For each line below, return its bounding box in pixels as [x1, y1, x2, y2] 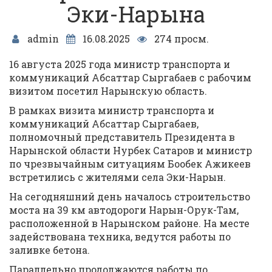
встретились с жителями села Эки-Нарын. [9, 171, 226, 183]
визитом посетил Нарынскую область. [9, 84, 207, 97]
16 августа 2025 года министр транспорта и [9, 58, 230, 70]
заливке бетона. [9, 243, 90, 256]
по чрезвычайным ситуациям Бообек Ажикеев [9, 157, 251, 170]
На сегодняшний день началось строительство [9, 190, 250, 203]
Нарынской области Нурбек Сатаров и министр [9, 144, 252, 157]
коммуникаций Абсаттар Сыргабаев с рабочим [9, 71, 251, 84]
